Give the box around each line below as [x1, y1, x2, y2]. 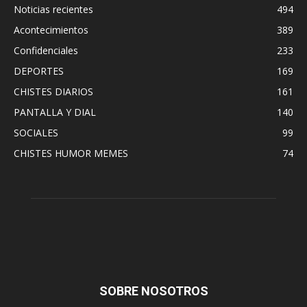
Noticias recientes [14, 2, 93, 16]
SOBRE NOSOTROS [99, 283, 208, 298]
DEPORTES [14, 64, 64, 77]
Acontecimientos [14, 23, 88, 36]
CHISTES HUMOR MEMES [14, 146, 128, 160]
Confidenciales [14, 43, 78, 57]
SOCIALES [14, 125, 58, 139]
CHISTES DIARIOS [14, 84, 93, 98]
